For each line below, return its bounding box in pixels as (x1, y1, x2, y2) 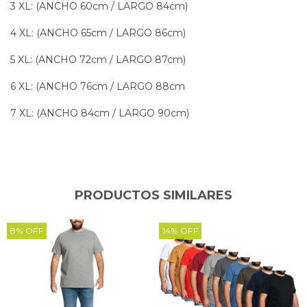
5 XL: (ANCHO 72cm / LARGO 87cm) (10, 53, 186, 66)
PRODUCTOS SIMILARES (75, 187, 232, 203)
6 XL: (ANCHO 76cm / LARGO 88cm (10, 79, 185, 93)
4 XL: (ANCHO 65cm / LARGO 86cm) (10, 26, 186, 39)
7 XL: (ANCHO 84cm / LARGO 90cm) (10, 106, 189, 119)
